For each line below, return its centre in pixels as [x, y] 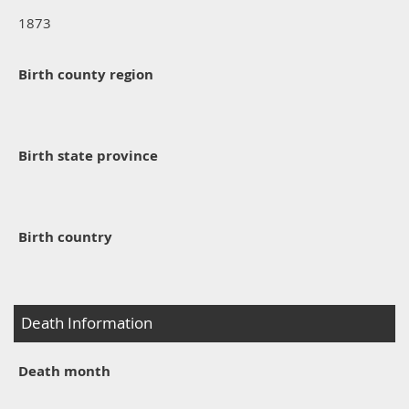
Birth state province [88, 155]
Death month [64, 372]
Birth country [65, 236]
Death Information [87, 324]
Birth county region [86, 74]
